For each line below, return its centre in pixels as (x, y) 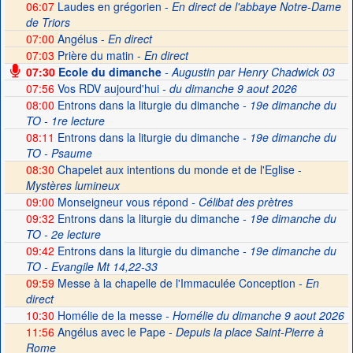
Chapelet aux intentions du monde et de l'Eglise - (178, 169)
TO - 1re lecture (65, 121)
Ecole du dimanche (108, 72)
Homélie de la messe (108, 315)
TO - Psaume (59, 153)
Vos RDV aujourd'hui (106, 88)
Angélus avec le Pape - (115, 332)
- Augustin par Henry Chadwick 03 (248, 72)
